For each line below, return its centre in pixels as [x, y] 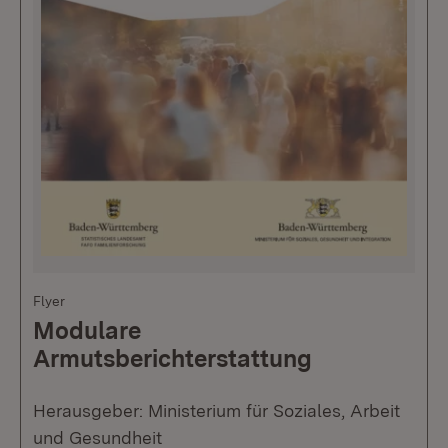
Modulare [87, 330]
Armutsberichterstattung [172, 358]
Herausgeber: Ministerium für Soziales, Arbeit [216, 410]
